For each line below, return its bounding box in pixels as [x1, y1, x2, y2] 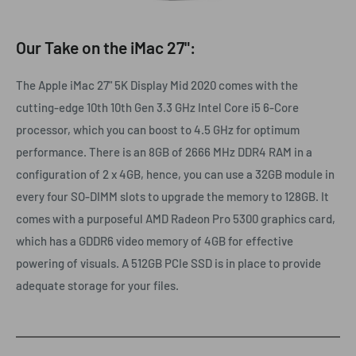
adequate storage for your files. [16, 277, 179, 292]
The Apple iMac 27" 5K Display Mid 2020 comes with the [16, 77, 298, 92]
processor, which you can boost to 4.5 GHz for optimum [16, 122, 300, 137]
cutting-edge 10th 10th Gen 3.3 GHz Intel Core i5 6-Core [16, 99, 299, 114]
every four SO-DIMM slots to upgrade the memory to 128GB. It [16, 188, 329, 203]
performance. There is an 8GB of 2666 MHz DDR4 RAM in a [16, 144, 312, 159]
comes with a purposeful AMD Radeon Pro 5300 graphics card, [16, 211, 335, 226]
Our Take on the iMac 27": [16, 37, 195, 57]
